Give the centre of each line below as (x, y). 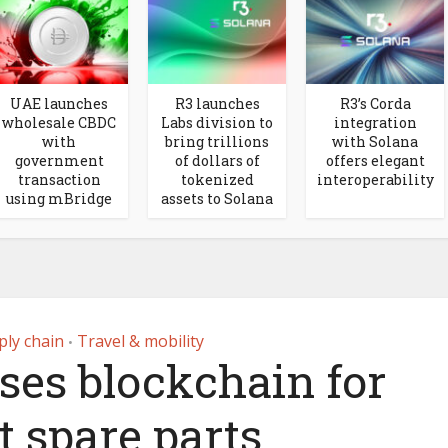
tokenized (217, 179)
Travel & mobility (140, 340)
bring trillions (217, 141)
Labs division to (217, 122)
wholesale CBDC (59, 122)
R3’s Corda (375, 103)
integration (375, 122)
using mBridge (59, 198)
